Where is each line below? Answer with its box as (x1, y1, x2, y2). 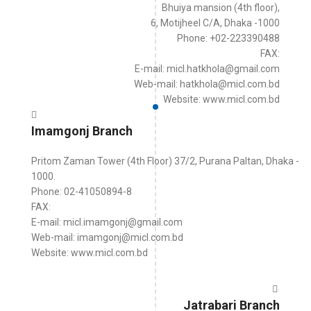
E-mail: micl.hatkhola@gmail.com (135, 63, 280, 74)
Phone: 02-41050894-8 (31, 186, 132, 197)
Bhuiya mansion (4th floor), (162, 2, 280, 13)
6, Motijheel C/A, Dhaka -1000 (151, 17, 280, 28)
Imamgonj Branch (31, 124, 133, 138)
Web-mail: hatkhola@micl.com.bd (134, 78, 280, 90)
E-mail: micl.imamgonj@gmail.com (31, 217, 183, 228)
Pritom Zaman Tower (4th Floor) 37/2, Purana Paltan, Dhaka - (31, 155, 299, 167)
